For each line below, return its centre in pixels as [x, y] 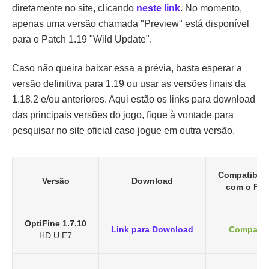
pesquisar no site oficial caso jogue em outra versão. [123, 131]
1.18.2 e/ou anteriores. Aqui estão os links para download [134, 100]
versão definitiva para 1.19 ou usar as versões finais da [129, 84]
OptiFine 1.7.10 [56, 224]
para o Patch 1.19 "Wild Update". [82, 40]
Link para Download [152, 230]
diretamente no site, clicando [74, 8]
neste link [158, 8]
